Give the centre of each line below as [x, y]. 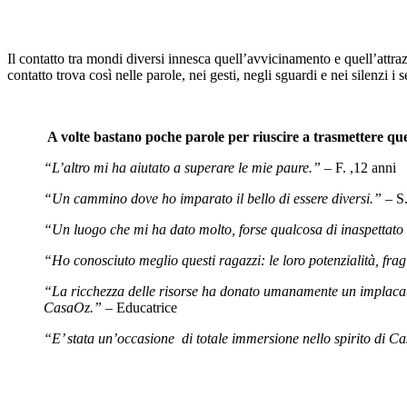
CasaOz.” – [80, 307]
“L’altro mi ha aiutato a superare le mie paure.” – [189, 167]
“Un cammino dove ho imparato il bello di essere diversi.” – [220, 198]
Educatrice [147, 307]
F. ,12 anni [366, 167]
